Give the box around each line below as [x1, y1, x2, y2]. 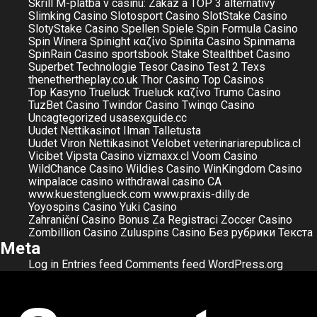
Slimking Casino [28, 9, 108, 23]
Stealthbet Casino [202, 47, 290, 61]
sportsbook [111, 47, 168, 61]
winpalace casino [28, 175, 113, 188]
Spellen [122, 22, 159, 35]
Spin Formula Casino [197, 22, 298, 35]
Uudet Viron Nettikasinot [28, 137, 149, 150]
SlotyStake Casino [28, 22, 119, 35]
